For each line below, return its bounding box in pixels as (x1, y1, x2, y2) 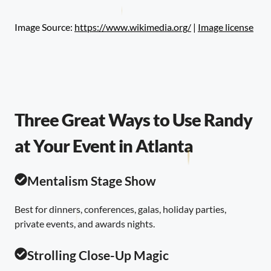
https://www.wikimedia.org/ (74, 21, 191, 33)
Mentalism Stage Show (27, 172, 156, 188)
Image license (198, 21, 253, 33)
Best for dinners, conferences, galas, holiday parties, (15, 203, 226, 215)
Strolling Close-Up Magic (27, 247, 169, 263)
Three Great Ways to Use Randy (15, 109, 252, 130)
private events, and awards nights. (15, 217, 155, 229)
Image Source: (15, 21, 74, 33)
